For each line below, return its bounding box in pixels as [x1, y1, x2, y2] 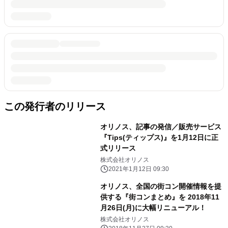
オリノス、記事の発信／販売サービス [100, 123, 221, 131]
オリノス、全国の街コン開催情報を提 [100, 182, 221, 190]
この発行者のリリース [4, 101, 106, 112]
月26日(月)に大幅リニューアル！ [100, 204, 206, 212]
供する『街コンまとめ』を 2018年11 [100, 193, 219, 201]
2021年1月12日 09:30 [108, 165, 169, 173]
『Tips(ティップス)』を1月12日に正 [100, 133, 218, 141]
